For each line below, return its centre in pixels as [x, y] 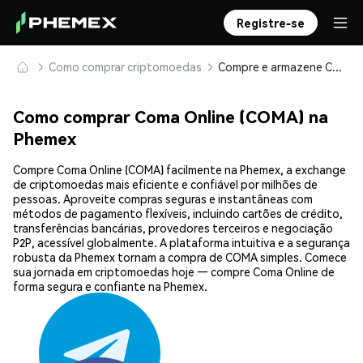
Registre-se [271, 23]
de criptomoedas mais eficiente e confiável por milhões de [165, 184]
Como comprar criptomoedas [125, 66]
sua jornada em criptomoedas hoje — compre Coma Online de [174, 272]
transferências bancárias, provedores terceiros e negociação [173, 228]
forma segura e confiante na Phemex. [110, 286]
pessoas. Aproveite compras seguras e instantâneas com [163, 199]
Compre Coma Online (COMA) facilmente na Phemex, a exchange [179, 170]
